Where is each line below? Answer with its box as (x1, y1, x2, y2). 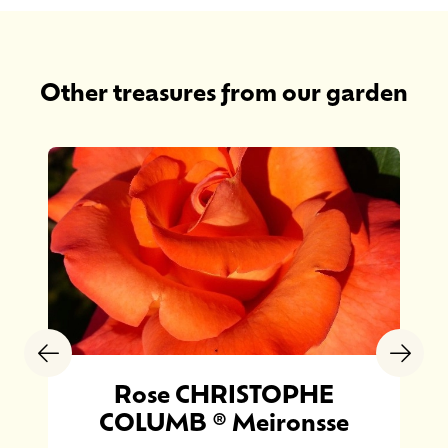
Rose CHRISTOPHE (114, 376, 334, 409)
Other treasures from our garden (40, 74, 408, 107)
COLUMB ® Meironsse (99, 404, 349, 437)
